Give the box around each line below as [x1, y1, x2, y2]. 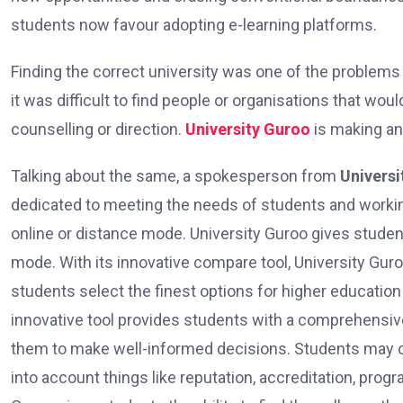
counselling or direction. [11, 120, 185, 139]
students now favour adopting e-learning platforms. [11, 15, 377, 35]
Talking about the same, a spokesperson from [11, 166, 340, 186]
